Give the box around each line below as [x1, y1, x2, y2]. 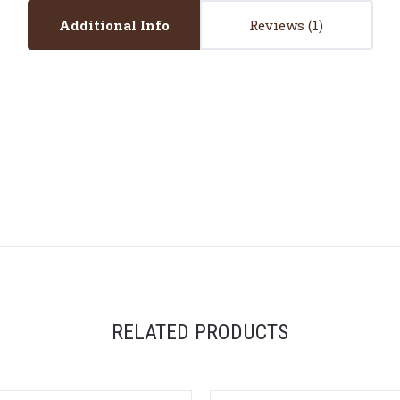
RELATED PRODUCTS [112, 320, 288, 346]
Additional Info [58, 15, 170, 34]
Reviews [249, 15, 308, 34]
